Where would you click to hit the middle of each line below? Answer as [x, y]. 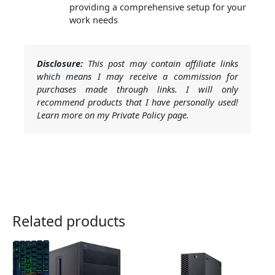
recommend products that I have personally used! [137, 102]
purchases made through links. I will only [137, 89]
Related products [69, 221]
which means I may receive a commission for [137, 76]
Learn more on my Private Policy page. [113, 115]
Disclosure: [60, 64]
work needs [93, 20]
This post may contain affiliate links [161, 64]
